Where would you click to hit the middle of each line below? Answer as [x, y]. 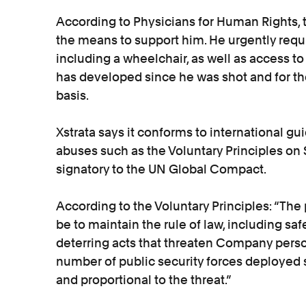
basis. [72, 95]
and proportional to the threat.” [144, 280]
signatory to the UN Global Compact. [161, 169]
